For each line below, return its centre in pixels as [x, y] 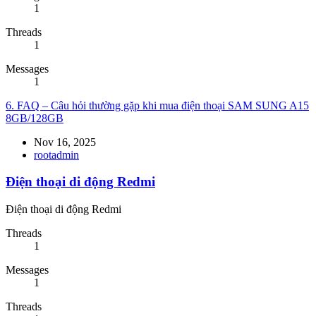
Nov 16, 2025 [65, 142]
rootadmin [56, 154]
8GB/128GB [35, 118]
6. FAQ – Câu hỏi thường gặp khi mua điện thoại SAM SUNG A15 [157, 105]
